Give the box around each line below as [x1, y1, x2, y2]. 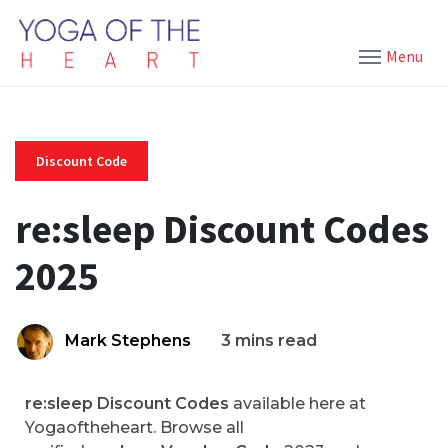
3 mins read [221, 331, 317, 350]
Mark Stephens [65, 331, 191, 350]
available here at [229, 394, 366, 413]
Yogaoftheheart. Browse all [25, 418, 244, 437]
